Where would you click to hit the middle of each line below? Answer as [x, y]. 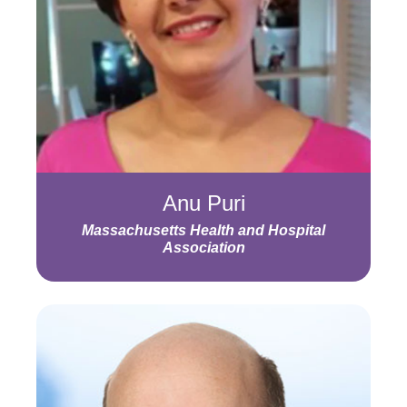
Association [203, 248]
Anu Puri [203, 203]
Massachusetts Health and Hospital [203, 230]
